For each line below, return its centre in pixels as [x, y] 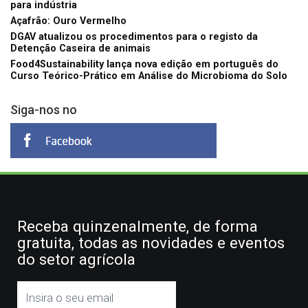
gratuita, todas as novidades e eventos [151, 242]
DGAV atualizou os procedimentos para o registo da [134, 36]
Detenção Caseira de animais [80, 48]
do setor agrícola [76, 259]
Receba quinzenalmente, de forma [137, 226]
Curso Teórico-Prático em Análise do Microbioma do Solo [149, 76]
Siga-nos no [44, 109]
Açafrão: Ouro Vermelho [68, 21]
